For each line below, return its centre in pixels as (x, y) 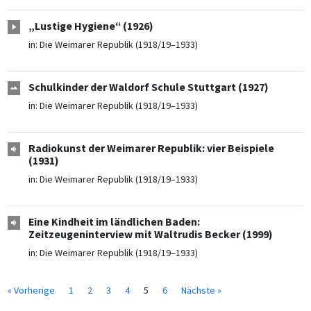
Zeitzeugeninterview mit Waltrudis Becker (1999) (150, 235)
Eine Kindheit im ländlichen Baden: (114, 222)
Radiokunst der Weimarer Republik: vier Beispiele (151, 149)
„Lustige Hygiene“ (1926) (91, 26)
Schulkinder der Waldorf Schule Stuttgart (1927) (148, 87)
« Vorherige (31, 290)
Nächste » (201, 290)
